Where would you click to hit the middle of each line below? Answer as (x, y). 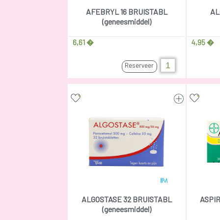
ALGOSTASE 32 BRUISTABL (126, 199)
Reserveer (139, 66)
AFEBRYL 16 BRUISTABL (126, 12)
